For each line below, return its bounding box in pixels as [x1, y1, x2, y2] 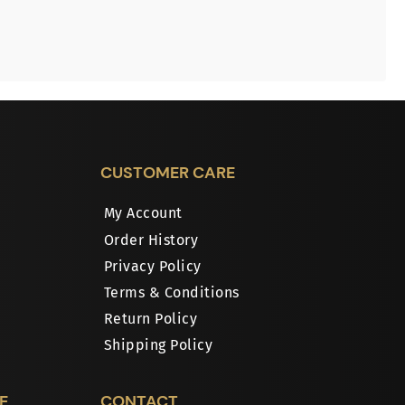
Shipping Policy [103, 335, 213, 353]
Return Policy [103, 309, 198, 327]
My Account [103, 204, 183, 222]
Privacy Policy [103, 257, 202, 275]
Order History [103, 231, 199, 249]
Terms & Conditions [103, 283, 240, 301]
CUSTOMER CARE [99, 162, 235, 183]
